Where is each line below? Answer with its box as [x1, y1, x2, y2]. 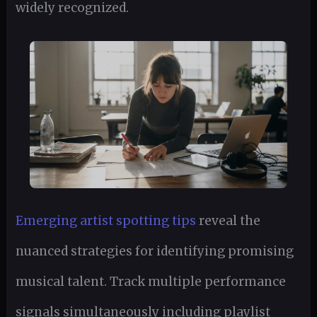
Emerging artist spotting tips [15, 212, 196, 229]
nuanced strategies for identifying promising [15, 243, 294, 259]
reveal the [195, 212, 260, 229]
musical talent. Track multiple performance [15, 273, 286, 289]
